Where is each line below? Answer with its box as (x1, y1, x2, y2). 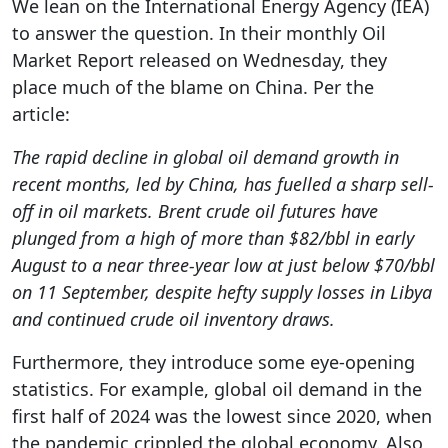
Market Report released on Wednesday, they (12, 48, 387, 72)
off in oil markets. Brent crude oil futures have (12, 199, 378, 223)
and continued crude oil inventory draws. (12, 307, 335, 331)
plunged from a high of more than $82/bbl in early (12, 226, 414, 250)
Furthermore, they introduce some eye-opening (12, 350, 415, 374)
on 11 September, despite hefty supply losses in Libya (12, 280, 432, 304)
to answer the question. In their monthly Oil (12, 21, 386, 45)
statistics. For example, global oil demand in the (12, 377, 422, 401)
